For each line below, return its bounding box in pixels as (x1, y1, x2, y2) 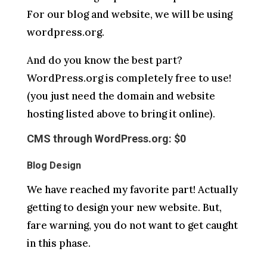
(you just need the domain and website (26, 89, 215, 103)
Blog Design (26, 159, 81, 171)
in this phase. (26, 236, 91, 250)
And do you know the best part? (26, 53, 182, 67)
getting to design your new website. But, (26, 200, 222, 214)
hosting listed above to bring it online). (26, 107, 215, 120)
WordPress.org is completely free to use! (26, 71, 231, 85)
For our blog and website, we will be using (26, 7, 232, 21)
